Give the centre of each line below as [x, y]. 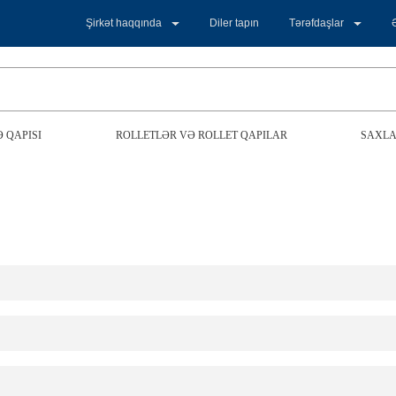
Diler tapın [235, 23]
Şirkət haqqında [124, 23]
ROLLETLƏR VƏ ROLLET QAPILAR [201, 135]
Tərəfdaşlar [317, 23]
